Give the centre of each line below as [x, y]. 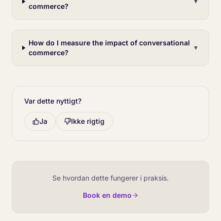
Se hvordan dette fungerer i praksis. [110, 178]
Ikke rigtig [88, 121]
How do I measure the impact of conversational [110, 43]
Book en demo [107, 195]
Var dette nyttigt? [53, 101]
